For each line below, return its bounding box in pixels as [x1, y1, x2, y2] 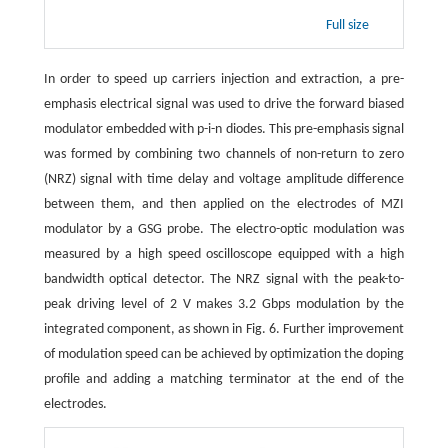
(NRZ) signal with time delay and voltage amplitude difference [43, 172, 405, 188]
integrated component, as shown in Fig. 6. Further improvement [43, 322, 405, 338]
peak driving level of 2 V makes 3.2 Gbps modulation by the [43, 297, 405, 313]
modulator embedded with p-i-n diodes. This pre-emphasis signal [43, 122, 405, 138]
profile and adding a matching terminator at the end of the [43, 372, 405, 388]
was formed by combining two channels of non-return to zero [43, 147, 405, 163]
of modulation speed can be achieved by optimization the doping [43, 347, 405, 363]
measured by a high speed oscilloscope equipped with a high [43, 247, 405, 263]
